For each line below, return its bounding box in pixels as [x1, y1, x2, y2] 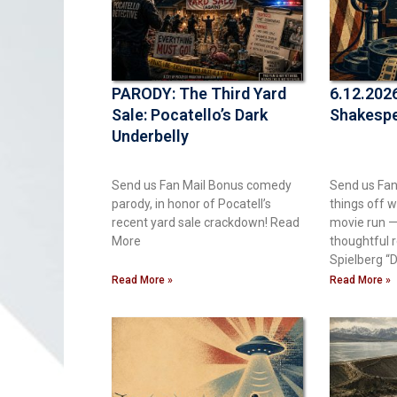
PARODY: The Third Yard [112, 83, 286, 103]
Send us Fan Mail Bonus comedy [112, 177, 292, 192]
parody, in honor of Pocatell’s [112, 196, 271, 211]
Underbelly [112, 126, 189, 145]
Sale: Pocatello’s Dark [112, 105, 268, 124]
